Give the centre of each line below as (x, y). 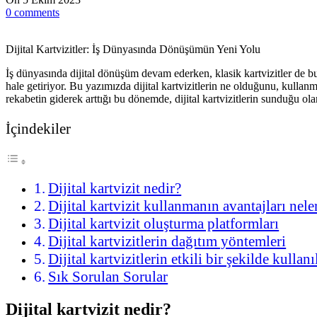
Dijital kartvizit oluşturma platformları (164, 224)
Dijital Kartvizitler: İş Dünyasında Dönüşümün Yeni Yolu (133, 49)
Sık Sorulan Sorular (108, 277)
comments (37, 12)
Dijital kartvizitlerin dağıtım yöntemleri (167, 242)
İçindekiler (38, 128)
